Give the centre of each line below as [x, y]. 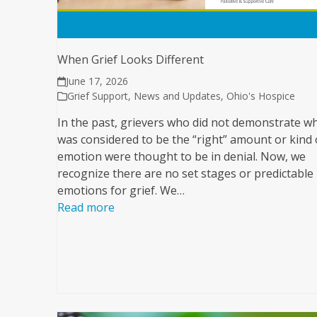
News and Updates [177, 96]
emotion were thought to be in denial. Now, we [181, 157]
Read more [86, 208]
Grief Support [97, 96]
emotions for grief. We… [121, 191]
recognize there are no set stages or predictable [185, 174]
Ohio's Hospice [260, 96]
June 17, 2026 [97, 81]
